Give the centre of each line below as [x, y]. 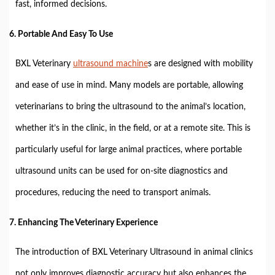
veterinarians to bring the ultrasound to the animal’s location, [130, 107]
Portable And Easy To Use [65, 34]
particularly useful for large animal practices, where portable [129, 149]
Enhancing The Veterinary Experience [88, 223]
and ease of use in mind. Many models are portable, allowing [129, 85]
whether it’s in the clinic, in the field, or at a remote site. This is [133, 128]
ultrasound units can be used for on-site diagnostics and [122, 171]
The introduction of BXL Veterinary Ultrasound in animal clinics [134, 252]
